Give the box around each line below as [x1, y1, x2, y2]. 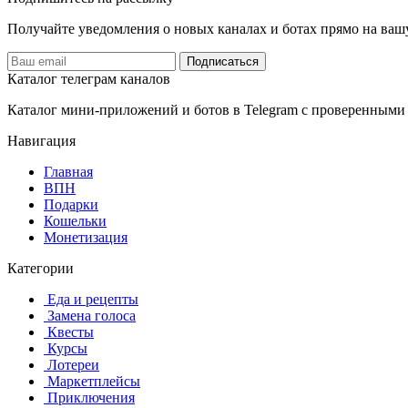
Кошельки [44, 213, 107, 229]
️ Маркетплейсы [44, 373, 140, 390]
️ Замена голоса [44, 308, 136, 324]
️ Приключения [44, 390, 135, 406]
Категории [7, 260, 74, 277]
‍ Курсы [44, 341, 87, 357]
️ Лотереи [44, 357, 99, 373]
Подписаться [187, 55, 259, 69]
